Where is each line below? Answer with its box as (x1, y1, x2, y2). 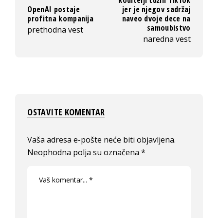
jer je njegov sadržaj (122, 3, 191, 15)
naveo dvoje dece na (122, 13, 191, 24)
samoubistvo (147, 22, 191, 33)
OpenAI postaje (27, 3, 80, 15)
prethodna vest (27, 24, 84, 35)
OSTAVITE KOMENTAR (27, 106, 105, 118)
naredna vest (143, 33, 191, 44)
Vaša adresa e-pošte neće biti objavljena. (27, 134, 176, 145)
